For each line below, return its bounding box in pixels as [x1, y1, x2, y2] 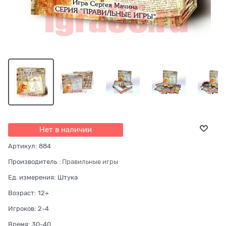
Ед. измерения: [8, 173, 55, 181]
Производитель [8, 157, 57, 165]
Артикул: [8, 142, 37, 150]
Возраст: [8, 189, 36, 197]
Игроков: [8, 204, 36, 212]
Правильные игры [62, 157, 118, 165]
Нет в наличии [39, 125, 92, 134]
